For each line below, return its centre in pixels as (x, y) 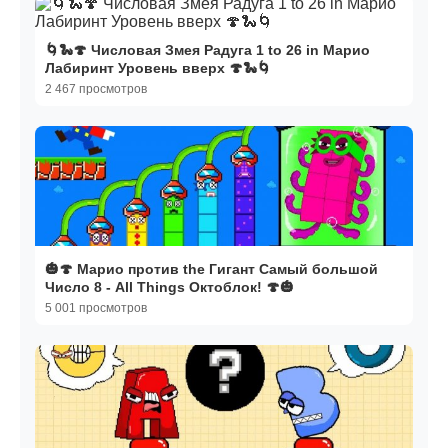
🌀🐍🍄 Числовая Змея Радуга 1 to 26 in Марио (207, 50)
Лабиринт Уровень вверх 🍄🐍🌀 (158, 68)
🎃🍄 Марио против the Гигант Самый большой (211, 269)
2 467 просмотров (96, 89)
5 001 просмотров (96, 308)
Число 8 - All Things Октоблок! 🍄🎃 (169, 287)
